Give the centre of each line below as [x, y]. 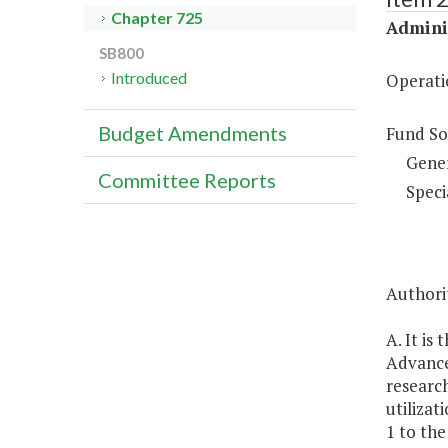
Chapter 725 [157, 18]
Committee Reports [187, 180]
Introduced [149, 78]
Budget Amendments [192, 133]
